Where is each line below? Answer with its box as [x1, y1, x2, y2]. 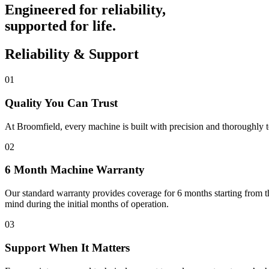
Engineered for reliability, [5, 2, 166, 18]
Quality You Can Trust [5, 96, 118, 109]
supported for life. [5, 18, 116, 34]
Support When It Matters [5, 241, 130, 254]
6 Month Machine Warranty [5, 163, 145, 177]
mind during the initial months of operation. [5, 199, 169, 210]
